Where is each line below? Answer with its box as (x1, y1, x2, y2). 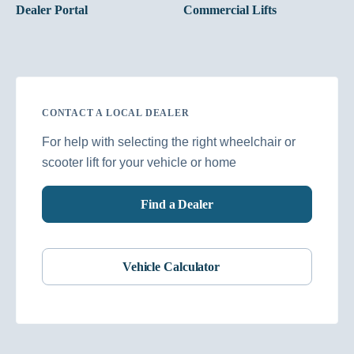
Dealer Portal (16, 3, 88, 17)
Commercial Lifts (183, 3, 277, 17)
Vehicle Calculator (122, 259, 220, 273)
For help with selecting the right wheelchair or (42, 135, 296, 149)
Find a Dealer (141, 197, 213, 211)
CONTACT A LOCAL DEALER (42, 107, 190, 119)
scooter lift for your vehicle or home (42, 156, 236, 169)
